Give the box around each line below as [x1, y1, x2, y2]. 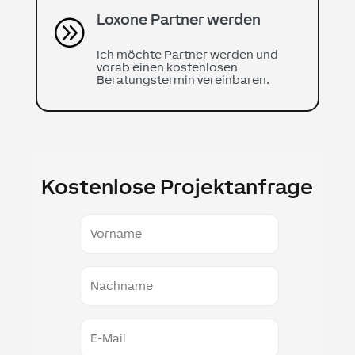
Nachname [79, 267, 136, 280]
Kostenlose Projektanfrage [41, 174, 314, 200]
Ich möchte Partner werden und [96, 48, 278, 62]
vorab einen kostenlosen [96, 60, 238, 74]
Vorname [79, 215, 124, 227]
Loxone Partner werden [96, 10, 261, 29]
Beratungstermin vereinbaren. [96, 73, 269, 87]
